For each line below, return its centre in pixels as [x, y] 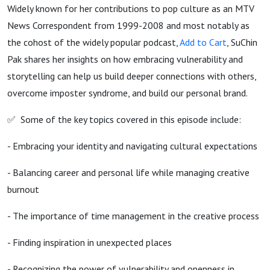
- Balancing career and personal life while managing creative [128, 172]
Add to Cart [203, 42]
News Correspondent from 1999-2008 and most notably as [128, 25]
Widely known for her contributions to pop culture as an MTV [131, 8]
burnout [23, 189]
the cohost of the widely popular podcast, [93, 42]
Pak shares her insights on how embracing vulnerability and [125, 59]
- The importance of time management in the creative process [133, 216]
